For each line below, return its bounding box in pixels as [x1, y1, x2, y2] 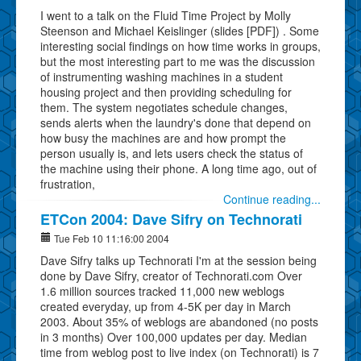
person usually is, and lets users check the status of [40, 144, 303, 161]
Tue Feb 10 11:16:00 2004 [52, 230, 169, 245]
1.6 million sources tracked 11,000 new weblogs [40, 282, 284, 299]
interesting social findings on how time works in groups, [40, 37, 321, 54]
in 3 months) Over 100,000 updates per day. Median [40, 328, 307, 345]
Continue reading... [223, 190, 321, 207]
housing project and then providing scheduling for [40, 83, 292, 100]
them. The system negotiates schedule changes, [40, 98, 288, 115]
